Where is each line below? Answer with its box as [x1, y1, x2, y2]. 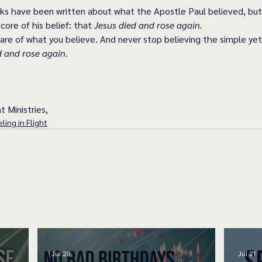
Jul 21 [238, 250, 256, 258]
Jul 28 [51, 250, 71, 258]
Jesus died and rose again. [94, 19, 202, 32]
